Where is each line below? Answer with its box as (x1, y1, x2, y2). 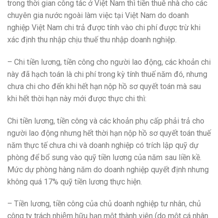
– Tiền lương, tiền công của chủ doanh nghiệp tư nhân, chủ (7, 199, 201, 209)
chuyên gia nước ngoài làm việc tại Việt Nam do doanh (7, 11, 189, 20)
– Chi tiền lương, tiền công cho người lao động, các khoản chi (7, 57, 211, 67)
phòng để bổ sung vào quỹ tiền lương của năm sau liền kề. (7, 152, 201, 162)
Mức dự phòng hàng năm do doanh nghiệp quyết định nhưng (7, 164, 209, 174)
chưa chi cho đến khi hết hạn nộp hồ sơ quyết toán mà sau (7, 81, 201, 91)
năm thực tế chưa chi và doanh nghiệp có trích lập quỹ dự (7, 140, 199, 150)
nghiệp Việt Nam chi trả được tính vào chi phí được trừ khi (7, 23, 200, 33)
